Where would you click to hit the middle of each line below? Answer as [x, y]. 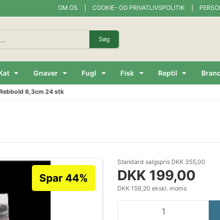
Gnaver [45, 73]
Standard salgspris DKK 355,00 [161, 162]
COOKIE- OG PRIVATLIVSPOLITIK [138, 8]
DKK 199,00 [156, 175]
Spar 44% [64, 178]
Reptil [167, 73]
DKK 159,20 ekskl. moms [152, 188]
